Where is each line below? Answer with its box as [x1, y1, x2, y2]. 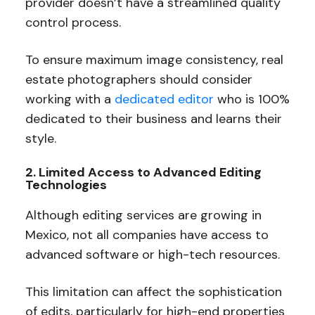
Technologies [25, 176, 107, 194]
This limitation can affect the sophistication [25, 283, 282, 301]
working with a [25, 91, 115, 108]
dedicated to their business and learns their [25, 110, 282, 128]
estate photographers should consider [25, 71, 252, 89]
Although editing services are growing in [25, 207, 262, 224]
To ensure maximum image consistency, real [25, 51, 283, 69]
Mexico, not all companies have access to [25, 226, 269, 244]
